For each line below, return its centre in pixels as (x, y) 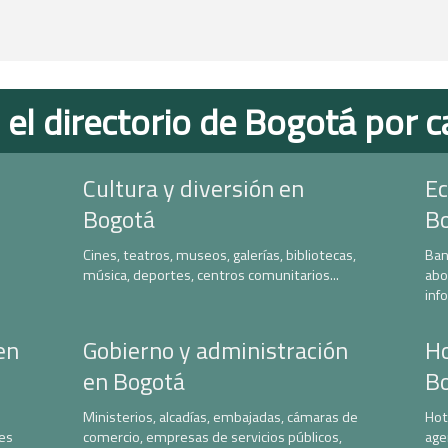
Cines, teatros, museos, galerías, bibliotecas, (219, 255)
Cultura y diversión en (193, 188)
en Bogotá (133, 381)
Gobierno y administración (215, 350)
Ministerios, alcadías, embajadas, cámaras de (220, 417)
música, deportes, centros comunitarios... (210, 275)
